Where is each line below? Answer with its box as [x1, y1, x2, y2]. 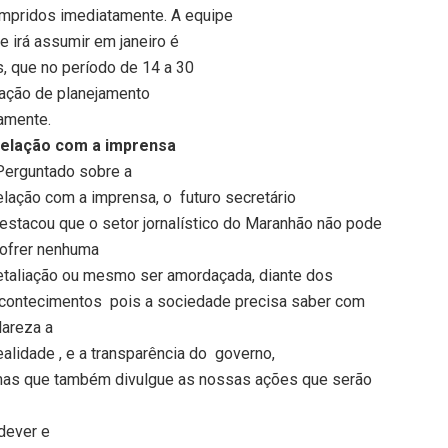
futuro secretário [180, 187, 296, 207]
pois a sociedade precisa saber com [110, 291, 365, 311]
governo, [215, 343, 275, 363]
